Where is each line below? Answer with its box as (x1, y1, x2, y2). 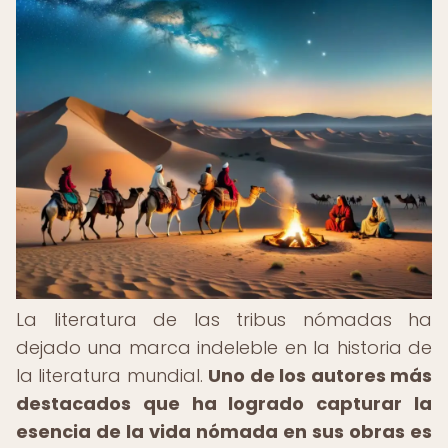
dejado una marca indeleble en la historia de (16, 335, 432, 360)
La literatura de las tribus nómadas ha (16, 307, 432, 332)
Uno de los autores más (208, 363, 433, 388)
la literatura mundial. (16, 363, 209, 388)
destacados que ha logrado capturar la (16, 391, 432, 416)
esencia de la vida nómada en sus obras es (16, 419, 432, 444)
